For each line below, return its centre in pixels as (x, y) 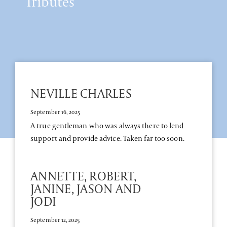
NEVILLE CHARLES (81, 93)
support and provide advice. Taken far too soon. (107, 138)
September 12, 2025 (55, 219)
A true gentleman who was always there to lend (107, 125)
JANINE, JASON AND (86, 188)
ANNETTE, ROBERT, (83, 176)
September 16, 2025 (55, 111)
